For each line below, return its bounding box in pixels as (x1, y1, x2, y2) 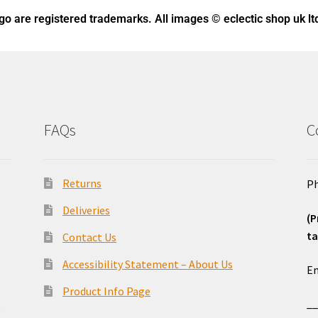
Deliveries (62, 203, 110, 218)
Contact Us (62, 230, 116, 245)
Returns (62, 176, 102, 191)
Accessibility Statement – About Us (62, 257, 233, 272)
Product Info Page (62, 284, 150, 299)
